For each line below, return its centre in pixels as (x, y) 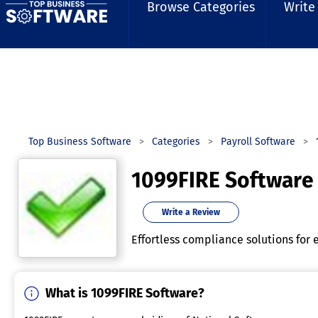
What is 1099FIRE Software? (125, 293)
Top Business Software (80, 142)
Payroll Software (258, 142)
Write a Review (191, 212)
